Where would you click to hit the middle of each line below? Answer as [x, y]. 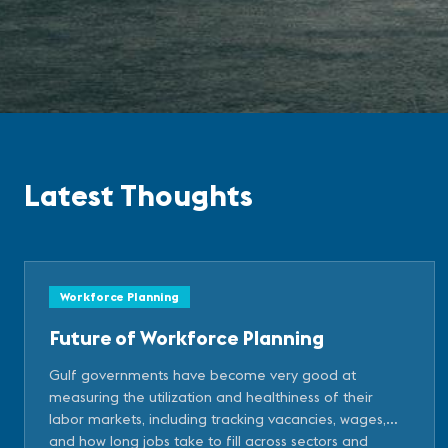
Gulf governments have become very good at [202, 374]
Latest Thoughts [138, 194]
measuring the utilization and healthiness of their [211, 396]
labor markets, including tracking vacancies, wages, [217, 418]
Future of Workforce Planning [186, 337]
